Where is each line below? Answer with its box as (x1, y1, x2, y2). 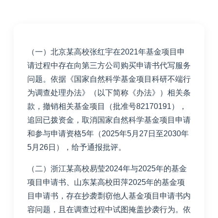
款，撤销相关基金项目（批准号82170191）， (27, 102, 187, 110)
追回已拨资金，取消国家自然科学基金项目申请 (27, 115, 191, 124)
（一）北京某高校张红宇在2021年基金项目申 (27, 47, 185, 56)
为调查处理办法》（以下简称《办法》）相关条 (27, 88, 191, 97)
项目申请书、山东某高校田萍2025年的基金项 (27, 178, 185, 186)
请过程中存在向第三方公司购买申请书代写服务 (27, 61, 191, 70)
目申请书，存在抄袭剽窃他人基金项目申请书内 (27, 191, 191, 200)
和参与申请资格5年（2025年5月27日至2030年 (27, 129, 189, 138)
